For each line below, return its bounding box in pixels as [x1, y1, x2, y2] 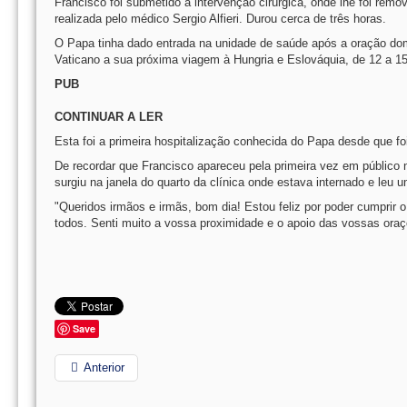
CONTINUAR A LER [55, 110, 163, 124]
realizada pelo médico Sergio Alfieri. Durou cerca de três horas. [55, 12, 386, 25]
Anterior [84, 361, 124, 374]
